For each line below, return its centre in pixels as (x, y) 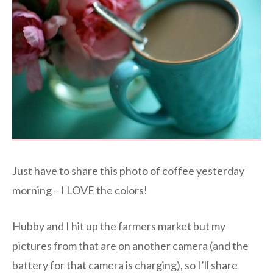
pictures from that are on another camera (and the (130, 245)
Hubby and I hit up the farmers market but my (119, 226)
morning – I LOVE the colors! (80, 190)
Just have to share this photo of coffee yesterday (128, 170)
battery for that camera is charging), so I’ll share (125, 265)
